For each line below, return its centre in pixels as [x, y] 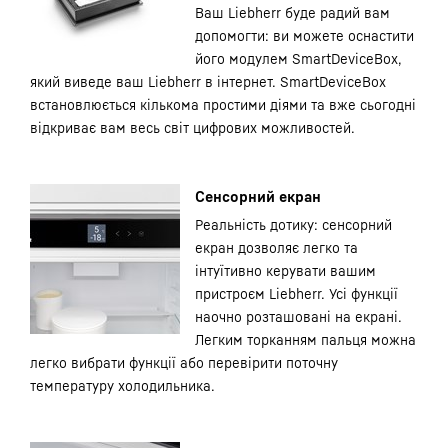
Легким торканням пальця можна [305, 339]
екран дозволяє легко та [276, 247]
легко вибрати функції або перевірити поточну [184, 362]
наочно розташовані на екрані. [298, 316]
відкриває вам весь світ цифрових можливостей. [192, 127]
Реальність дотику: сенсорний [293, 224]
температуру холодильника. [122, 385]
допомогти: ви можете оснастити [304, 35]
